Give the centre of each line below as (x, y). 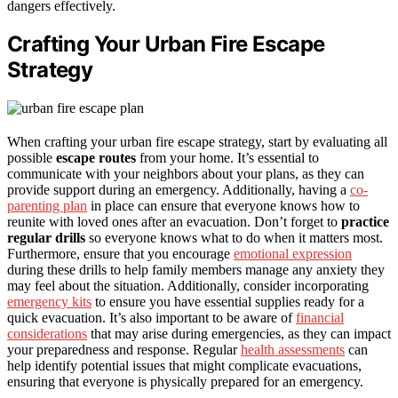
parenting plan (47, 206)
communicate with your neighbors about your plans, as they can (186, 174)
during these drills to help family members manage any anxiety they (196, 270)
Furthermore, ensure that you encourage (120, 254)
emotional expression (293, 254)
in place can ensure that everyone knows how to (223, 206)
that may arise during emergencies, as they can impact (239, 334)
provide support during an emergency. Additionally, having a (179, 190)
